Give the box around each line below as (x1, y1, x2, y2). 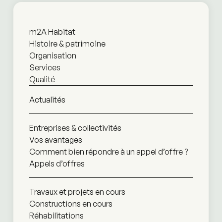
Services (29, 62, 60, 73)
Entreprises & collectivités (29, 123, 121, 133)
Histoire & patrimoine (29, 39, 106, 49)
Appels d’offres (29, 159, 85, 169)
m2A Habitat (29, 27, 75, 37)
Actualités (29, 95, 65, 105)
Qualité (29, 74, 55, 85)
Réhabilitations (29, 211, 84, 221)
